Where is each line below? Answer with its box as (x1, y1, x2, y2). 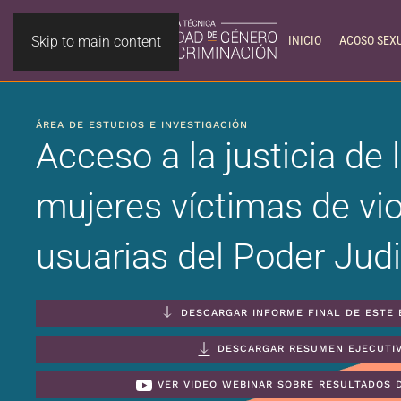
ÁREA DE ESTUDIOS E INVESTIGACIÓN (36, 119, 248, 131)
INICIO (288, 33, 321, 47)
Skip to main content (31, 33, 161, 50)
